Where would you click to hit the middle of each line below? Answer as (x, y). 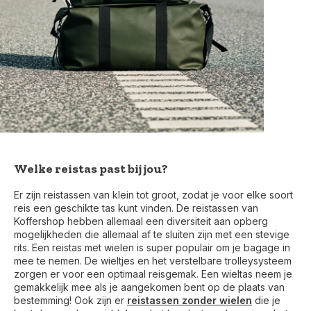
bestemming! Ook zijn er (70, 301)
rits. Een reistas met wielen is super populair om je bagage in (152, 248)
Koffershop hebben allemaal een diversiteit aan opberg (141, 221)
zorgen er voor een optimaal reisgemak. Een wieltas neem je (153, 274)
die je (266, 301)
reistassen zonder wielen (190, 301)
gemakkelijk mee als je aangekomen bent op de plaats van (149, 287)
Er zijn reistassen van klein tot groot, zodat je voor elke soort (153, 195)
